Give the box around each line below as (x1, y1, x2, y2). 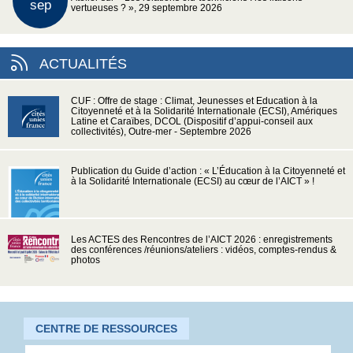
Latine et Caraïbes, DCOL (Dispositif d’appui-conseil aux (71, 117, 313, 127)
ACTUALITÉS (39, 56, 127, 72)
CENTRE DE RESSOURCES (35, 322, 177, 336)
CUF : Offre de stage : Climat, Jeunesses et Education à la (71, 96, 318, 106)
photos (71, 255, 100, 266)
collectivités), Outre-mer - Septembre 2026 (71, 127, 251, 137)
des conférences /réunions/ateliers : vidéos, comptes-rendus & (71, 245, 336, 255)
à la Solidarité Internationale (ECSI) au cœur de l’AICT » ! (71, 176, 314, 187)
